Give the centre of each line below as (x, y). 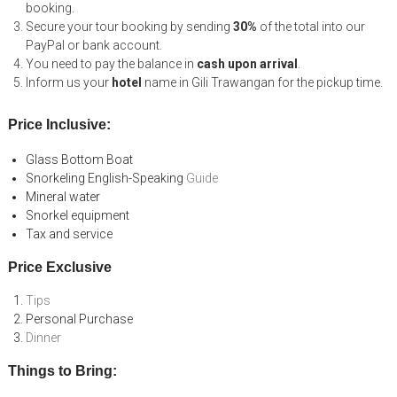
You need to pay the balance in (111, 63)
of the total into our (312, 26)
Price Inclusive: (61, 124)
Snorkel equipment (77, 215)
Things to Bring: (64, 370)
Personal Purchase (79, 319)
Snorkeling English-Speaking (105, 178)
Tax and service (69, 234)
